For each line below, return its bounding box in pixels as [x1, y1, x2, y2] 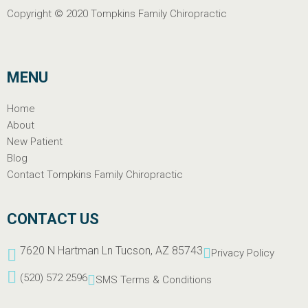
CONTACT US [7, 210, 99, 228]
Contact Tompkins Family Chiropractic [7, 168, 183, 181]
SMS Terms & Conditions [96, 274, 212, 287]
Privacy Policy [211, 247, 274, 260]
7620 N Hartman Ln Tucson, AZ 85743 [20, 244, 203, 258]
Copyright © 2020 [7, 8, 91, 21]
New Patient [7, 135, 63, 148]
